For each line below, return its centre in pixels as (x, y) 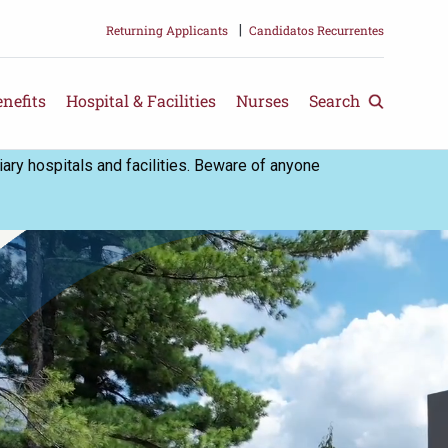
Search (336, 101)
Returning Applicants (167, 30)
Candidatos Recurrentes (316, 30)
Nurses (262, 101)
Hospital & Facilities (141, 101)
